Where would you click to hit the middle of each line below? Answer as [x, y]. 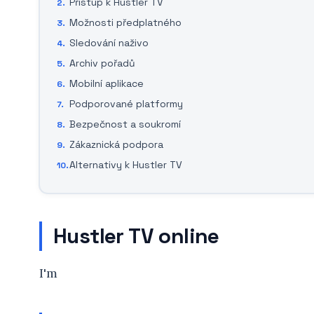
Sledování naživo [109, 43]
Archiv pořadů [102, 63]
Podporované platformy [126, 104]
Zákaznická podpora [116, 144]
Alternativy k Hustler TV [126, 165]
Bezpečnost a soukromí [125, 124]
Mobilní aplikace [107, 83]
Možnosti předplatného [125, 22]
